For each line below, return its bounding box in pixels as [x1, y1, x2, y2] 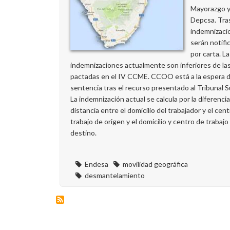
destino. [70, 128, 97, 137]
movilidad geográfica [123, 160, 188, 168]
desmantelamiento [85, 171, 145, 180]
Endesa [85, 160, 108, 168]
